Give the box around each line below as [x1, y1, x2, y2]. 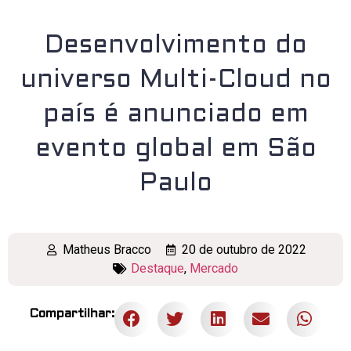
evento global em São [34, 137, 317, 161]
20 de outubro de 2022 [181, 241, 306, 257]
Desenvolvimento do [44, 34, 307, 58]
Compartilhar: [29, 307, 114, 320]
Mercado [189, 260, 238, 276]
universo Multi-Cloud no [20, 68, 331, 92]
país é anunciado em [42, 103, 309, 127]
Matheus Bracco [63, 241, 151, 257]
